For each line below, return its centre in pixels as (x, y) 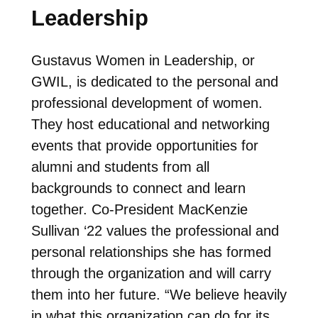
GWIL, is (61, 82)
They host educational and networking (150, 125)
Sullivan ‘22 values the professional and (155, 231)
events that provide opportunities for (144, 146)
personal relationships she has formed (151, 252)
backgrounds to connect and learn (138, 188)
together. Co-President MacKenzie (139, 210)
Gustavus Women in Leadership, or (143, 61)
